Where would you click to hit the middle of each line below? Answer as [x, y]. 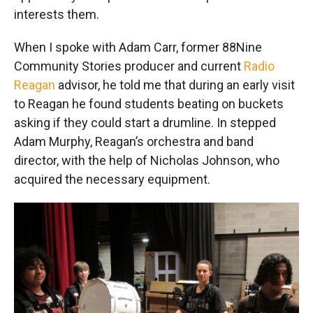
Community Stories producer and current [129, 66]
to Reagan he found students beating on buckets [149, 103]
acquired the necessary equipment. [112, 179]
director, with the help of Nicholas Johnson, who [147, 160]
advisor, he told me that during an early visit [175, 85]
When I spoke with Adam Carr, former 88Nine [138, 47]
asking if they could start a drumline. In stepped [145, 122]
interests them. [57, 14]
